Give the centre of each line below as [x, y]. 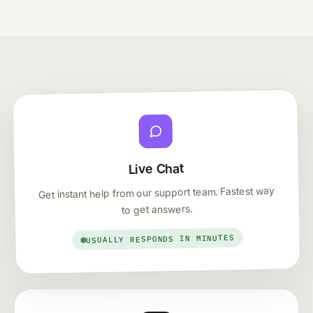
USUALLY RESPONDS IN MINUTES [160, 239]
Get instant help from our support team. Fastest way [157, 192]
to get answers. [157, 209]
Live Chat [156, 169]
